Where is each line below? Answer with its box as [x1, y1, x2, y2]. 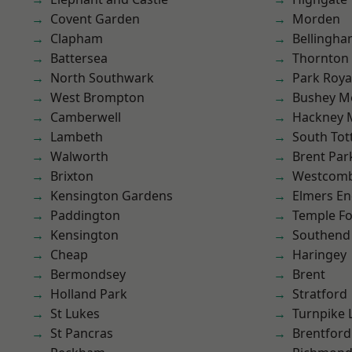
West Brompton [50, 89, 145, 106]
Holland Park [50, 285, 127, 302]
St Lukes [50, 305, 100, 322]
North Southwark [50, 69, 154, 86]
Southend [292, 226, 350, 244]
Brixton [50, 167, 93, 185]
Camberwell [50, 108, 121, 126]
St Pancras [50, 324, 113, 342]
